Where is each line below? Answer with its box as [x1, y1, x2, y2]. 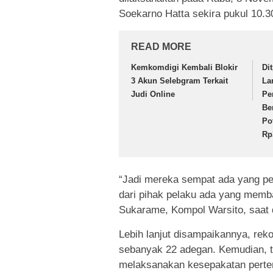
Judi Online [131, 90, 175, 99]
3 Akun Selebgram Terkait [131, 76, 228, 86]
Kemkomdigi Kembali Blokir [131, 63, 238, 73]
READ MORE [131, 41, 191, 52]
